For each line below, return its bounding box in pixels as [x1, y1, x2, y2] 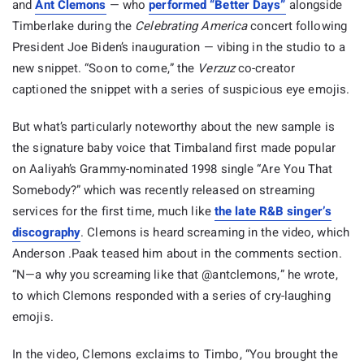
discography [12, 223, 81, 241]
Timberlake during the [12, 17, 136, 35]
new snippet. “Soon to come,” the [12, 59, 198, 77]
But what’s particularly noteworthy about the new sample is [12, 118, 335, 136]
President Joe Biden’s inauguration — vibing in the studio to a [12, 38, 346, 56]
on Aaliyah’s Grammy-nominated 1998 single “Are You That [12, 160, 333, 178]
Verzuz [197, 59, 239, 77]
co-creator [238, 59, 296, 77]
